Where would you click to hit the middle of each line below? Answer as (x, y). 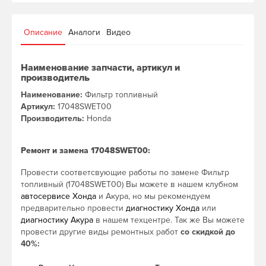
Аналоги (84, 33)
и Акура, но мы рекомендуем (153, 197)
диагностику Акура (57, 220)
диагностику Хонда (163, 208)
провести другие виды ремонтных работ (101, 232)
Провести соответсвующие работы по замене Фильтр (125, 173)
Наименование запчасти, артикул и (100, 68)
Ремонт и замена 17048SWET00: (85, 151)
